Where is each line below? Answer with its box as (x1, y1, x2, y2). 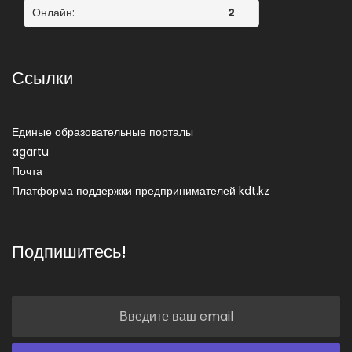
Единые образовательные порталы (12, 123, 193, 140)
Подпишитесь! (12, 239, 126, 264)
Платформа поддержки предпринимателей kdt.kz (12, 182, 269, 199)
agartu (12, 143, 49, 159)
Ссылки (12, 65, 73, 90)
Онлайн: (32, 4, 75, 20)
